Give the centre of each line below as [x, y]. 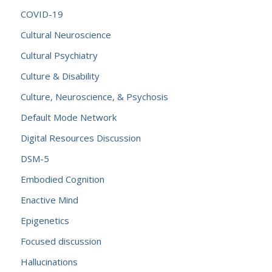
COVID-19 [42, 14]
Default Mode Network [68, 117]
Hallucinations [49, 262]
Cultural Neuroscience [66, 35]
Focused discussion [61, 241]
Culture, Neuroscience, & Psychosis [94, 97]
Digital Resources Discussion [80, 138]
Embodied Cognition [62, 179]
